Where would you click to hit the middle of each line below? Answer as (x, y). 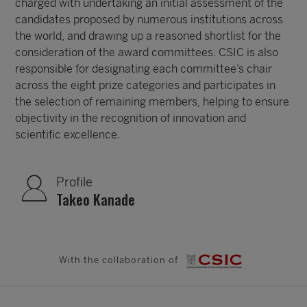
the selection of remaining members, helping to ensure (152, 102)
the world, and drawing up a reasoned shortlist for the (148, 36)
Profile (75, 182)
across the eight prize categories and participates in (146, 85)
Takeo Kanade (96, 199)
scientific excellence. (68, 135)
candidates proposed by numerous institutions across (149, 20)
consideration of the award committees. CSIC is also (147, 52)
